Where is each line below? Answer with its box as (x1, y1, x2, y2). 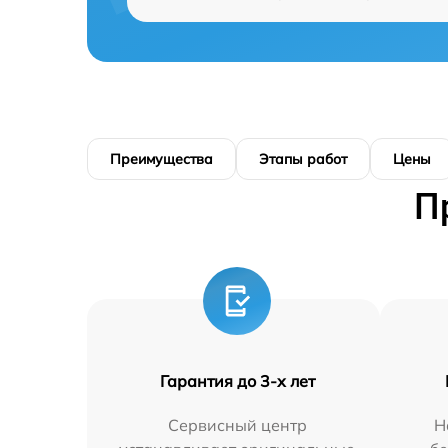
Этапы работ (259, 150, 347, 168)
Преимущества (110, 150, 213, 168)
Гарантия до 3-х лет (159, 371, 315, 391)
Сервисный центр (167, 415, 307, 435)
